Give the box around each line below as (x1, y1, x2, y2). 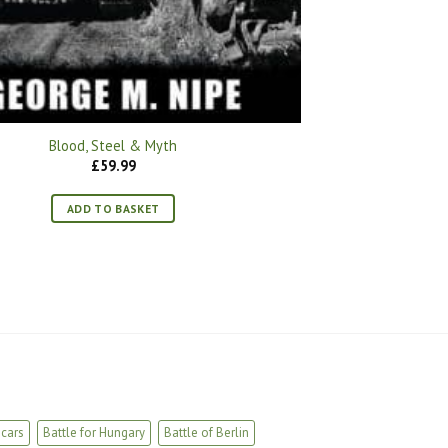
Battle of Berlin (164, 423, 249, 441)
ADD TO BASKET (66, 201, 160, 217)
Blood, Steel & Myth (49, 136, 178, 156)
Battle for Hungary (43, 423, 145, 441)
